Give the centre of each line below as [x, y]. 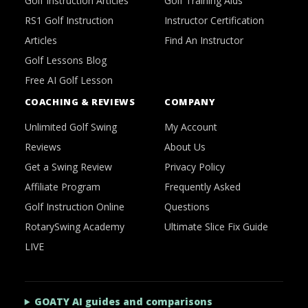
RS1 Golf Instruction [69, 20]
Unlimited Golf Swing [70, 127]
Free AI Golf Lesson [68, 80]
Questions [187, 207]
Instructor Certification [214, 20]
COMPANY [190, 102]
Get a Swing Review [68, 167]
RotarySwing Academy [74, 227]
